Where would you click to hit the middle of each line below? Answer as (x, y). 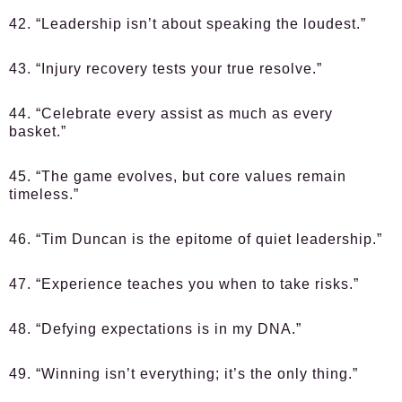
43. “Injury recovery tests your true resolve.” (166, 69)
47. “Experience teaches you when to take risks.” (184, 284)
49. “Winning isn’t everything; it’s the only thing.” (184, 374)
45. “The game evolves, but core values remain (178, 176)
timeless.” (44, 194)
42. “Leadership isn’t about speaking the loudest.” (188, 24)
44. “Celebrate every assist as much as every (171, 114)
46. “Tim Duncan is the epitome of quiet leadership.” (196, 239)
